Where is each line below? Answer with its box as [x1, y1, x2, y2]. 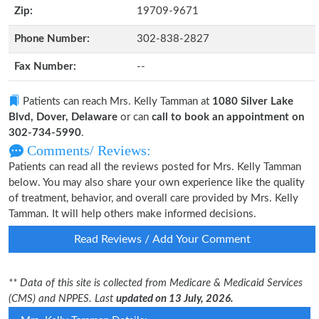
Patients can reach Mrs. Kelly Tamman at [20, 96, 212, 107]
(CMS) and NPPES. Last [9, 293, 116, 304]
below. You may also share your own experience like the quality [9, 177, 305, 188]
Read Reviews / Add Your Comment [73, 234, 251, 245]
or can [117, 112, 152, 122]
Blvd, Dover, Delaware [9, 112, 117, 122]
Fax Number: [14, 61, 76, 72]
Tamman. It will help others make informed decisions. [9, 209, 256, 219]
